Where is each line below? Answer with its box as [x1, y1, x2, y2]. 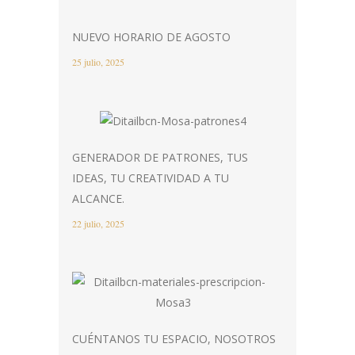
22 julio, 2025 [72, 216, 124, 230]
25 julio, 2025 [72, 55, 124, 68]
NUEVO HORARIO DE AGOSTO [72, 29, 231, 44]
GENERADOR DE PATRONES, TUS [72, 149, 248, 165]
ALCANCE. [72, 190, 124, 206]
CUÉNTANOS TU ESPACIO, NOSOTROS [72, 330, 276, 346]
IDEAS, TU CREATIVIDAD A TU [72, 170, 229, 185]
